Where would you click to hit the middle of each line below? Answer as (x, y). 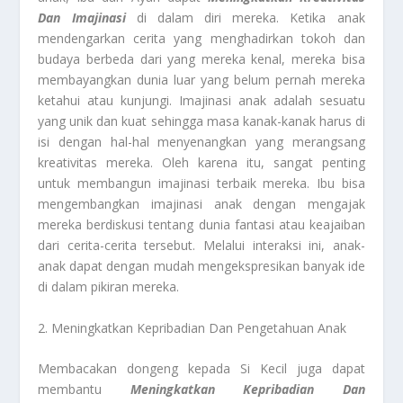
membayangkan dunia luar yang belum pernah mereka (201, 80)
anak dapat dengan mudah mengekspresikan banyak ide (201, 266)
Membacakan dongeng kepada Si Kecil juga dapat (201, 369)
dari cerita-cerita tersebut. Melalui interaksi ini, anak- (201, 246)
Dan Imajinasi (82, 18)
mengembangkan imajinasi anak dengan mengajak (201, 204)
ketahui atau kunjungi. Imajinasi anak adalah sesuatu (201, 101)
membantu (84, 390)
